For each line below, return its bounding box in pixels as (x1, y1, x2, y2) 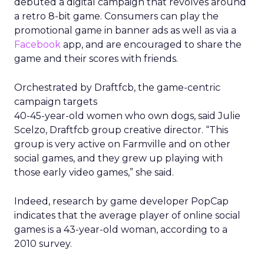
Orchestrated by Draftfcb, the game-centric (14, 82, 220, 93)
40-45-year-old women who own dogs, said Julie (14, 110, 240, 121)
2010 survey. (14, 238, 72, 249)
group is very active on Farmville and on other (14, 138, 230, 150)
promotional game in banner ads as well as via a (14, 25, 236, 36)
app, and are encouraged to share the (61, 39, 242, 50)
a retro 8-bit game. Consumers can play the (14, 11, 219, 22)
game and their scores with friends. (14, 53, 178, 64)
